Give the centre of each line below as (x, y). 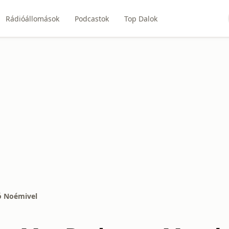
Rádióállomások (33, 18)
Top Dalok (141, 18)
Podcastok (92, 18)
